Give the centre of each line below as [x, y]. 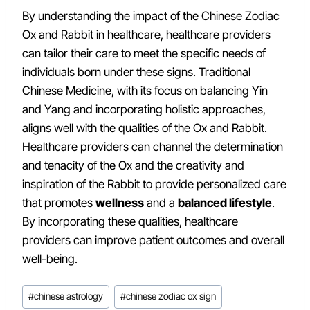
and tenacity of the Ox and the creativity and [133, 165]
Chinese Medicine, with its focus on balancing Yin [145, 91]
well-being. [50, 259]
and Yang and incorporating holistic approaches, [144, 109]
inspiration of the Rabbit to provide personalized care [154, 184]
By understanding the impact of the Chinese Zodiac [151, 16]
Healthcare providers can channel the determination [153, 147]
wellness [120, 203]
